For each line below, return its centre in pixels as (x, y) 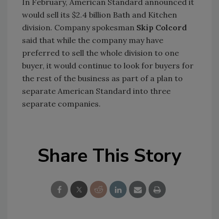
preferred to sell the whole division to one (100, 53)
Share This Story (109, 156)
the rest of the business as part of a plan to (102, 78)
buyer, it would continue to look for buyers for (108, 66)
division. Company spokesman (79, 27)
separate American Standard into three (96, 91)
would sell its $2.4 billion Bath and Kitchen (99, 15)
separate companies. (61, 104)
